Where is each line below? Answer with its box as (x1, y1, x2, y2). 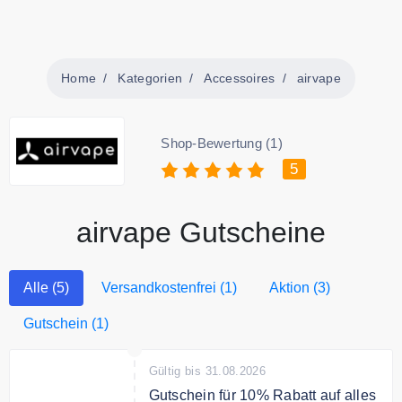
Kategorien (118, 71, 183, 85)
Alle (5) (23, 279, 69, 295)
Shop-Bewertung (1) (161, 135, 283, 151)
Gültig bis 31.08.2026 (148, 363, 267, 378)
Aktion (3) (269, 279, 330, 295)
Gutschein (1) (23, 315, 109, 331)
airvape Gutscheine (76, 215, 326, 249)
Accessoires (204, 71, 275, 85)
